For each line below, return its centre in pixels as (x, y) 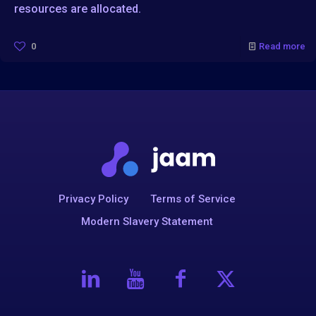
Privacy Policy (93, 199)
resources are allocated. (78, 8)
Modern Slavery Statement (147, 222)
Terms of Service (193, 199)
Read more (282, 46)
